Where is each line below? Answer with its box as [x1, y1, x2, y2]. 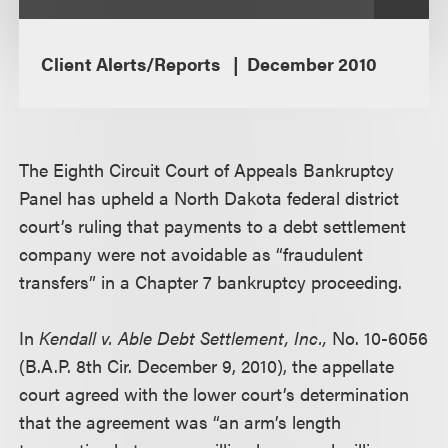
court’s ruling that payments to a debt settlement [19, 213, 407, 238]
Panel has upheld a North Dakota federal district [19, 185, 400, 210]
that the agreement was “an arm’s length [19, 409, 342, 434]
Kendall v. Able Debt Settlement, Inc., [39, 325, 333, 350]
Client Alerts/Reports [40, 51, 224, 76]
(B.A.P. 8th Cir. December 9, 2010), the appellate [19, 353, 395, 378]
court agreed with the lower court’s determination [19, 381, 410, 406]
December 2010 [247, 51, 378, 76]
